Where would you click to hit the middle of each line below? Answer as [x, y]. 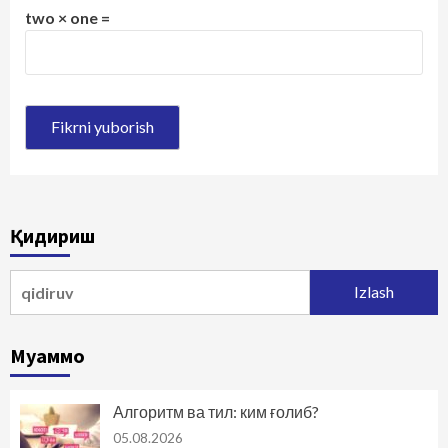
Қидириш [52, 235]
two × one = [67, 17]
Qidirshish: [49, 280]
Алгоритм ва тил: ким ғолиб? [215, 411]
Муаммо [47, 355]
